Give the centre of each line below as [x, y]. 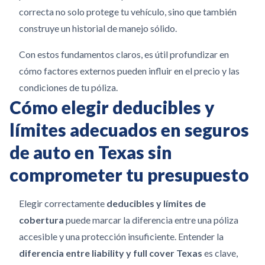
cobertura [41, 220]
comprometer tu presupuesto [129, 174]
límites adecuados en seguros [129, 130]
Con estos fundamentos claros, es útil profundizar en [124, 54]
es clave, [220, 253]
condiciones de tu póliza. [68, 87]
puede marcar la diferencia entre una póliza [151, 220]
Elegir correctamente [63, 203]
